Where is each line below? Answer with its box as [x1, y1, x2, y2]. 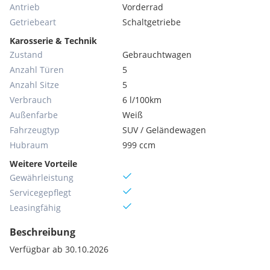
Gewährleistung [10, 172, 74, 183]
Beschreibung [10, 225, 75, 239]
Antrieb [10, 1, 40, 13]
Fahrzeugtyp [10, 124, 60, 136]
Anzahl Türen [10, 64, 64, 75]
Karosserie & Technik [10, 35, 97, 46]
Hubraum [10, 139, 48, 151]
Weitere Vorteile [10, 158, 77, 169]
